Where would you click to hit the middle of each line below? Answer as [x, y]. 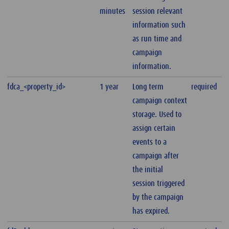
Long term [148, 87]
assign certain [154, 129]
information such [159, 25]
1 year [109, 87]
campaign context [160, 101]
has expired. [151, 211]
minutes [113, 12]
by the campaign [158, 198]
